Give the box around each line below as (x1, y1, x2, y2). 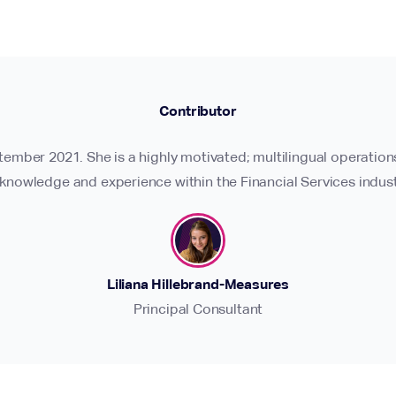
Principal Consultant (133, 301, 263, 317)
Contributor (159, 103, 237, 119)
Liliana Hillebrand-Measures (106, 276, 290, 293)
